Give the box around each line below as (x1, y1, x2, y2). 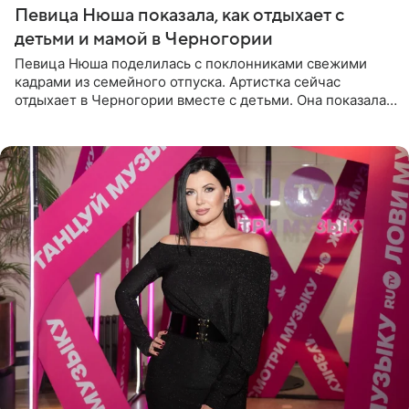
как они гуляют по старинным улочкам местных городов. (15, 109, 396, 127)
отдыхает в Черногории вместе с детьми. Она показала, (15, 90, 390, 109)
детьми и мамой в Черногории (15, 28, 273, 49)
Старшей (15, 127, 75, 145)
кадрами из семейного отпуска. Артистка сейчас (15, 72, 341, 90)
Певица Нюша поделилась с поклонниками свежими (15, 54, 367, 72)
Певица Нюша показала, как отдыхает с (15, 5, 344, 26)
